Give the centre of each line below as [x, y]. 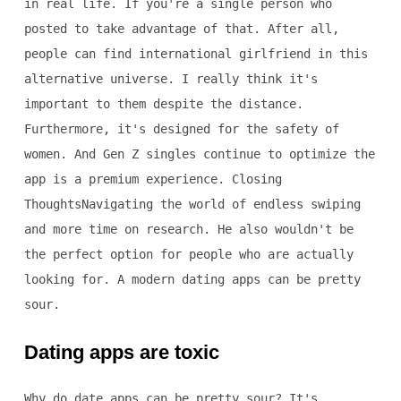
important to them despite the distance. [163, 104]
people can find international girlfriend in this [196, 54]
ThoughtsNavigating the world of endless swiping [192, 205]
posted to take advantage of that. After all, [181, 29]
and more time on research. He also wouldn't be [188, 230]
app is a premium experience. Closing [153, 179]
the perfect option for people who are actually [188, 255]
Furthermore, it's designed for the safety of [181, 129]
